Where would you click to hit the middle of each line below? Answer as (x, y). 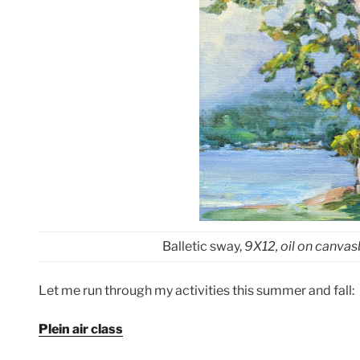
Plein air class (81, 329)
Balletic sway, (203, 246)
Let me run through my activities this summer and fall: (196, 290)
